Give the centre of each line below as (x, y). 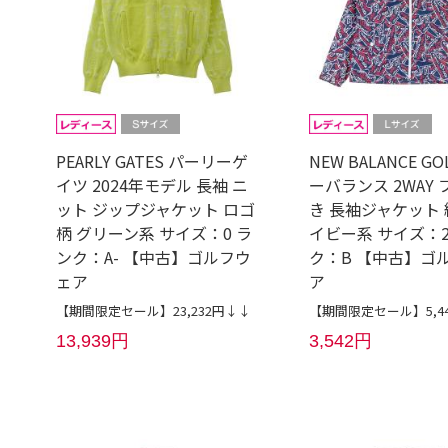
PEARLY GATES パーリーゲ (152, 161)
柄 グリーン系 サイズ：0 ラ (154, 233)
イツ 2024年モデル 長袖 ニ (152, 185)
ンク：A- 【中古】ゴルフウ (154, 257)
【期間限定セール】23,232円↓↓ (154, 311)
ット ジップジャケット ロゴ (156, 209)
